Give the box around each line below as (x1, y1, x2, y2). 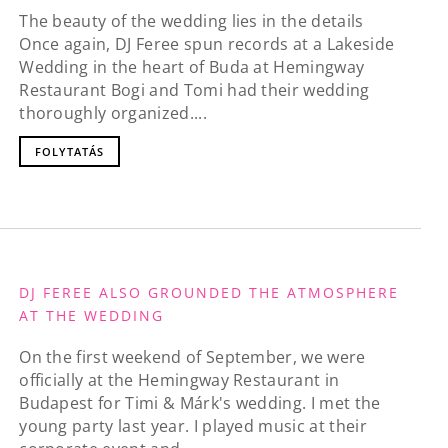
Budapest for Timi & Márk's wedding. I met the (19, 392, 381, 415)
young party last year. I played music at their (19, 415, 367, 438)
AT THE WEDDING (19, 305, 165, 325)
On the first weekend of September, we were (19, 346, 366, 369)
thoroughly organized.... (19, 101, 207, 124)
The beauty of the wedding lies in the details (19, 9, 364, 32)
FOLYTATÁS (35, 144, 105, 160)
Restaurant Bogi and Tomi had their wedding (19, 78, 370, 101)
